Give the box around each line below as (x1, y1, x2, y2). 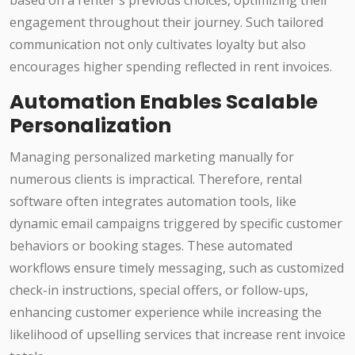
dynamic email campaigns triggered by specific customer (10, 215, 342, 233)
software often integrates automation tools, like (10, 193, 296, 211)
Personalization (10, 112, 171, 140)
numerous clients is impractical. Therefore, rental (10, 170, 302, 189)
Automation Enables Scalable (10, 88, 318, 116)
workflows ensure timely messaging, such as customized (10, 259, 344, 277)
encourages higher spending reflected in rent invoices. (10, 58, 332, 76)
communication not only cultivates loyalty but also (10, 36, 306, 54)
